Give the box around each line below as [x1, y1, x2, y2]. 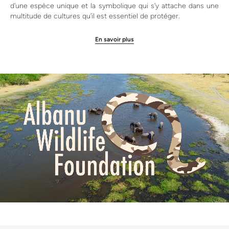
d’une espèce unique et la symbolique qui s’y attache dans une [10, 2, 219, 11]
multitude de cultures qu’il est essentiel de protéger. [10, 12, 180, 21]
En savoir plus [95, 35, 134, 43]
